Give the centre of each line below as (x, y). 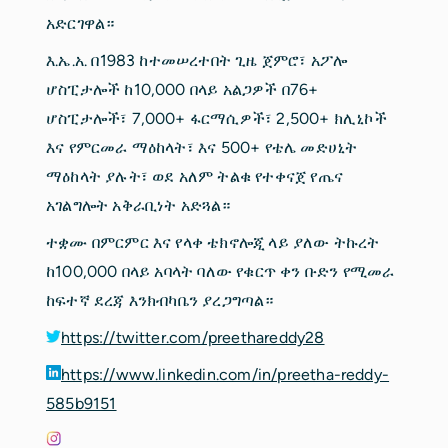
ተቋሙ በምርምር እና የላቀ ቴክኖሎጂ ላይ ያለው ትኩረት (213, 242)
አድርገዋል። (80, 23)
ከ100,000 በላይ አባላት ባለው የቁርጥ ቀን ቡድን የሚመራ (220, 271)
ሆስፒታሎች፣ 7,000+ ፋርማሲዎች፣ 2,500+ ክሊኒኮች (216, 118)
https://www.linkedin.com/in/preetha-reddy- (225, 374)
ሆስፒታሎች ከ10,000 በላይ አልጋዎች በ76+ (182, 89)
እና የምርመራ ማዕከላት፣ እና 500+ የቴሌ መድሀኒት (202, 147)
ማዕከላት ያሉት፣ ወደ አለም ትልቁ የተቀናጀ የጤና (194, 176)
